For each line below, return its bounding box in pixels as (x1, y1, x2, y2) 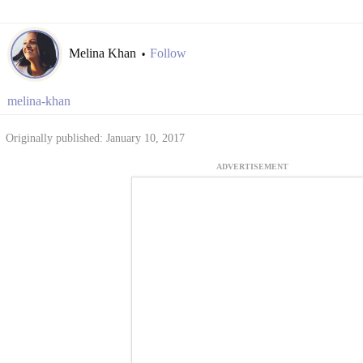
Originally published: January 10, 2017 (5, 132, 185, 145)
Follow (149, 46, 186, 61)
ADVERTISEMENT (216, 162, 288, 172)
